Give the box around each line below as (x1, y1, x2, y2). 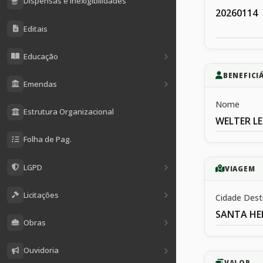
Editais (23, 23, 48, 34)
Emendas (23, 78, 57, 89)
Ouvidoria (23, 245, 59, 256)
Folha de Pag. (23, 134, 72, 145)
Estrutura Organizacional (23, 106, 114, 117)
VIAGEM (224, 164, 255, 174)
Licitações (23, 189, 59, 200)
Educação (23, 50, 58, 62)
